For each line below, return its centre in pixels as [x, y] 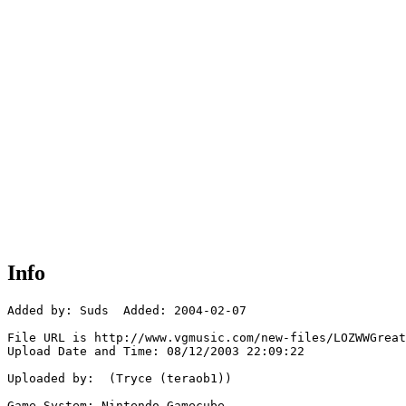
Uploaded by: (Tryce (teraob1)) [120, 379]
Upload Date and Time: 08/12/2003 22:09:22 [156, 352]
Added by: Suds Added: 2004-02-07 [127, 311]
